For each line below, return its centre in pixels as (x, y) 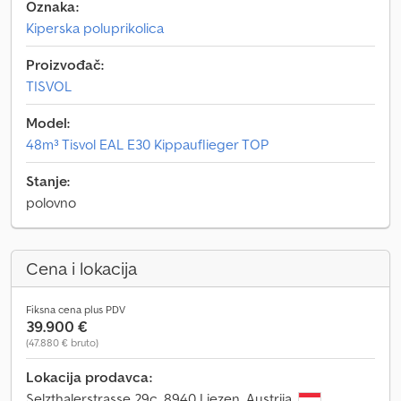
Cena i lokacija (81, 269)
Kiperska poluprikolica (95, 28)
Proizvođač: (65, 64)
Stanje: (48, 181)
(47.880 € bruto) (62, 342)
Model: (48, 123)
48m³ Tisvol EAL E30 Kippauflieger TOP (147, 144)
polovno (51, 202)
